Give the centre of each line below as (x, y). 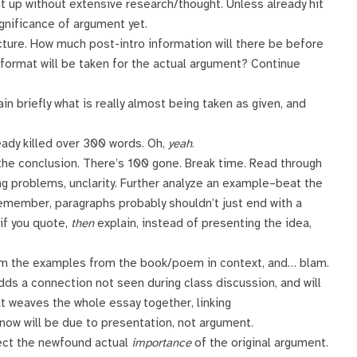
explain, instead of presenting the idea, (203, 224)
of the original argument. (260, 343)
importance (161, 343)
